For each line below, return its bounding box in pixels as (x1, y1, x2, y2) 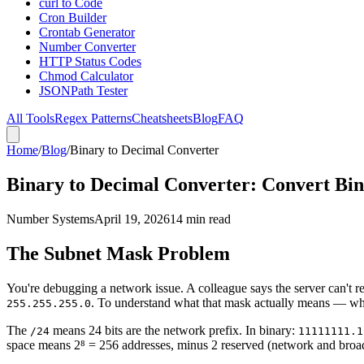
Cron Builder (39, 11, 106, 25)
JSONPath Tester (39, 84, 128, 98)
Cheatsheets (132, 111, 193, 126)
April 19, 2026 (94, 211, 170, 226)
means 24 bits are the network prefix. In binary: (50, 323, 298, 337)
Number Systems (6, 211, 94, 226)
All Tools (6, 111, 54, 126)
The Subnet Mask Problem (6, 242, 230, 264)
